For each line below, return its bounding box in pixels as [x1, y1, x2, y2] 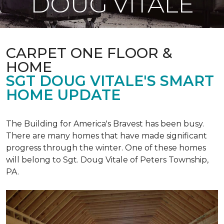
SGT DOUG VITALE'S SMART [6, 72, 214, 89]
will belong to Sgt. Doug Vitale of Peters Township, [6, 155, 208, 164]
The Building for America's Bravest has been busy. [6, 119, 204, 128]
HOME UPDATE [6, 86, 120, 103]
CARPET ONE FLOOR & [6, 44, 172, 61]
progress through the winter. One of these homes [6, 143, 206, 152]
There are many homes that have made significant [6, 131, 207, 140]
